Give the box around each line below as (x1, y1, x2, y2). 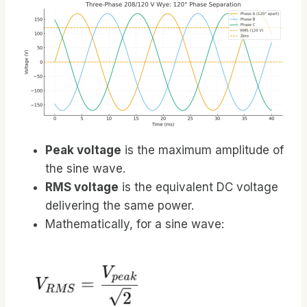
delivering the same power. (45, 199, 194, 213)
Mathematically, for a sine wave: (45, 217, 224, 232)
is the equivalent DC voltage (119, 180, 278, 195)
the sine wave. (45, 162, 125, 176)
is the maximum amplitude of (121, 143, 284, 158)
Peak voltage (45, 143, 121, 158)
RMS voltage (45, 180, 119, 195)
